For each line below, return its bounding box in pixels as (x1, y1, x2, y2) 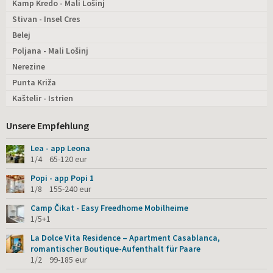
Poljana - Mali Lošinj (12, 44, 88, 56)
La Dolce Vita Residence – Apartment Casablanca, (30, 232, 220, 243)
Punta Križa (12, 76, 56, 88)
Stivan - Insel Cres (12, 13, 80, 24)
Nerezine (12, 60, 45, 72)
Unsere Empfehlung (6, 119, 89, 132)
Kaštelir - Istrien (12, 92, 73, 104)
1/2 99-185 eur (30, 253, 87, 265)
